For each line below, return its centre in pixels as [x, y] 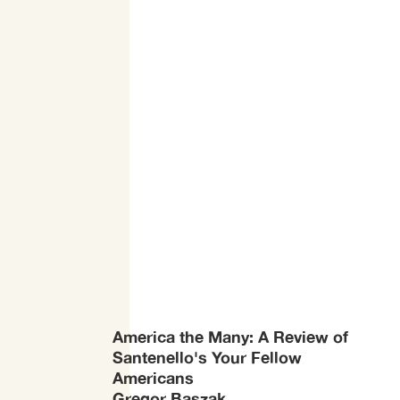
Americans [153, 377]
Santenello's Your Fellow [207, 357]
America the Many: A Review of [230, 336]
